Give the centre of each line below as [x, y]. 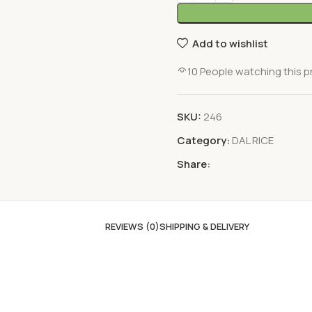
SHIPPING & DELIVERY [204, 226]
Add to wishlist [230, 43]
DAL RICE [253, 140]
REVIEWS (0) [132, 226]
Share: [194, 164]
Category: [203, 140]
